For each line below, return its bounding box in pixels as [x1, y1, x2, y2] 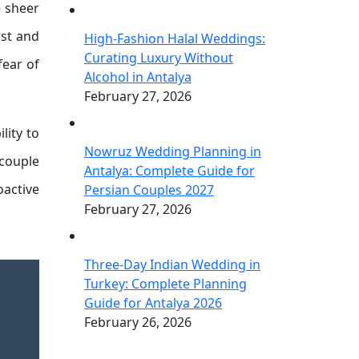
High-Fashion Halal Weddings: [84, 30, 265, 47]
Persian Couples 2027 [84, 181, 214, 199]
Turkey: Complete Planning [84, 275, 247, 292]
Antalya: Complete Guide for [84, 162, 255, 179]
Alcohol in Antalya [84, 68, 192, 86]
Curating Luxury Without [84, 49, 233, 67]
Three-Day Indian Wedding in [84, 256, 260, 273]
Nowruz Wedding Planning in [84, 143, 261, 160]
